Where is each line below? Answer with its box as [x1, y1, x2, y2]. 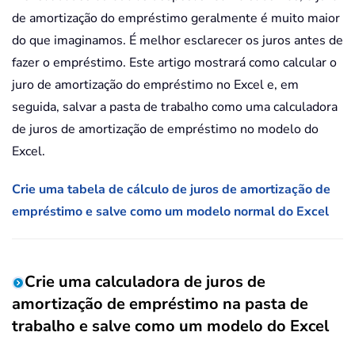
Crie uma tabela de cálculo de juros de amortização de [12, 181, 330, 199]
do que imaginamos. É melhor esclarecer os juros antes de [12, 32, 343, 50]
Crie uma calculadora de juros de [25, 271, 265, 293]
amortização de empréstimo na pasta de [12, 293, 308, 315]
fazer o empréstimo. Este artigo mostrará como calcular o [12, 54, 337, 72]
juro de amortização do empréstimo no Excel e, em [12, 76, 299, 94]
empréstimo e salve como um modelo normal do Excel [12, 203, 329, 221]
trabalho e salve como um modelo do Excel [12, 315, 329, 338]
